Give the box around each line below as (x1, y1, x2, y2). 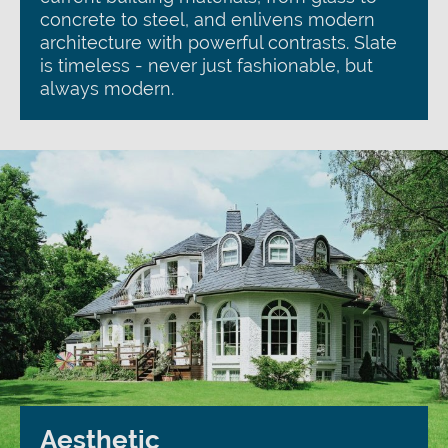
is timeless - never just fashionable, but (40, 55, 373, 76)
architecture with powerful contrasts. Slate (40, 32, 397, 53)
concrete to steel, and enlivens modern (40, 9, 375, 30)
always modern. (40, 78, 174, 99)
